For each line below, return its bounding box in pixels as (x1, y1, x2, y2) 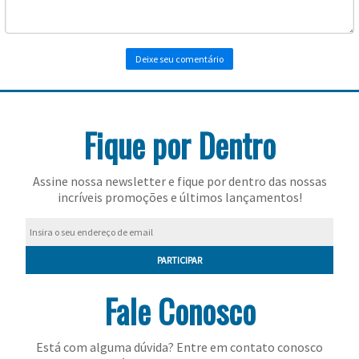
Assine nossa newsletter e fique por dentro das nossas (32, 172, 327, 189)
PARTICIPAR (157, 253, 202, 266)
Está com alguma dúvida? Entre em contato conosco (36, 338, 323, 355)
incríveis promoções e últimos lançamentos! (57, 188, 302, 205)
